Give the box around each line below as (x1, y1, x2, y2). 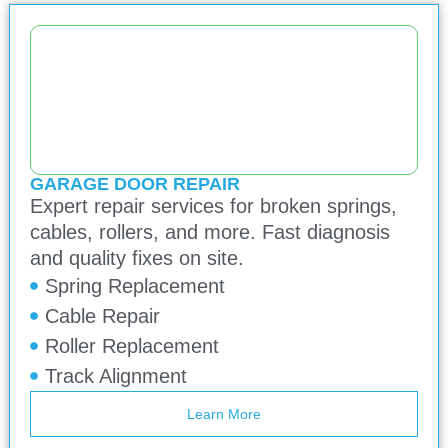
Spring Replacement (44, 275, 225, 298)
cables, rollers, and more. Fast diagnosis (29, 221, 390, 244)
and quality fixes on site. (29, 247, 244, 270)
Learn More (186, 406, 261, 423)
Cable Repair (44, 305, 160, 328)
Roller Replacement (44, 335, 219, 358)
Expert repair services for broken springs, (29, 195, 397, 218)
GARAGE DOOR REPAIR (29, 174, 240, 195)
